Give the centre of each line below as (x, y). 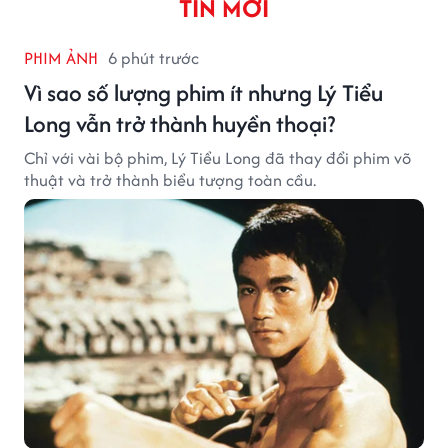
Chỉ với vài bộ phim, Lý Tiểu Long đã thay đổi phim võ (217, 157)
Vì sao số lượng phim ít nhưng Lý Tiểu (203, 92)
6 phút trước (153, 57)
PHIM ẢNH (61, 57)
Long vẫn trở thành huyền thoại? (179, 123)
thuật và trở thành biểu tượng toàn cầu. (170, 179)
